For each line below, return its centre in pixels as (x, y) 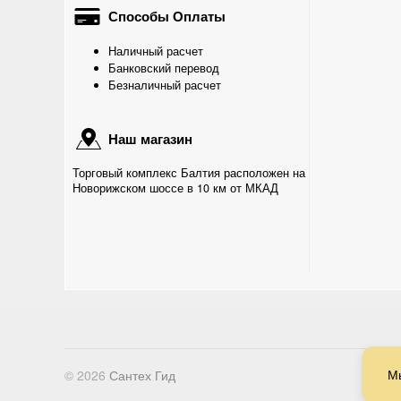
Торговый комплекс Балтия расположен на (189, 173)
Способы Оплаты (165, 16)
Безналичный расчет (165, 85)
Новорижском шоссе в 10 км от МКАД (175, 188)
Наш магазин (149, 139)
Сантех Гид (142, 375)
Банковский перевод (164, 68)
